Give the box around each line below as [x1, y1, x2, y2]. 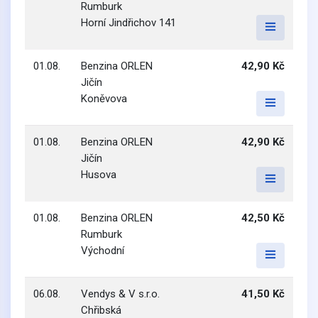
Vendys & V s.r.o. [81, 287, 160, 300]
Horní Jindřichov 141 [81, 16, 176, 29]
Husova [81, 168, 116, 181]
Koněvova [81, 92, 127, 105]
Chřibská [81, 304, 121, 317]
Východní [81, 244, 124, 257]
